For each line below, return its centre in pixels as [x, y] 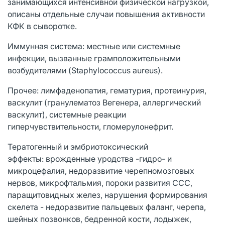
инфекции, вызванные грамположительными [94, 58]
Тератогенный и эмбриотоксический [78, 146]
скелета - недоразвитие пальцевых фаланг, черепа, [107, 207]
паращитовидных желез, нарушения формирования [107, 195]
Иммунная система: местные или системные [94, 46]
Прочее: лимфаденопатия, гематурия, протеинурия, [107, 90]
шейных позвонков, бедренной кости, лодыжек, [99, 219]
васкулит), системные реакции [67, 114]
